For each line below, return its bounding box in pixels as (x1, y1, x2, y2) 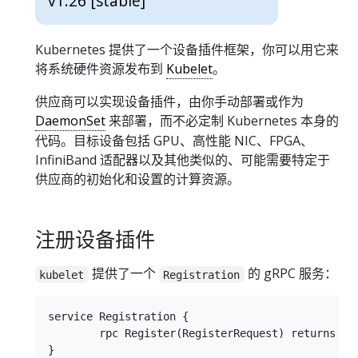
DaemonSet (35, 111, 105, 129)
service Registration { (48, 310, 189, 324)
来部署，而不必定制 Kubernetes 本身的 (105, 111, 339, 129)
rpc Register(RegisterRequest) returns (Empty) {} (48, 327, 99, 340)
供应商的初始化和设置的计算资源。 (35, 169, 240, 188)
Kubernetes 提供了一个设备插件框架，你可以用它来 (35, 40, 339, 58)
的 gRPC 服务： (244, 265, 337, 283)
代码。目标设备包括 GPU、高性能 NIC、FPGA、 (35, 131, 313, 149)
